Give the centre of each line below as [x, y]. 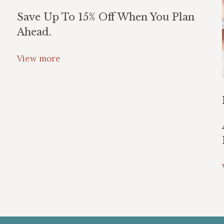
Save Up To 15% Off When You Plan [106, 17]
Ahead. [34, 32]
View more [39, 58]
